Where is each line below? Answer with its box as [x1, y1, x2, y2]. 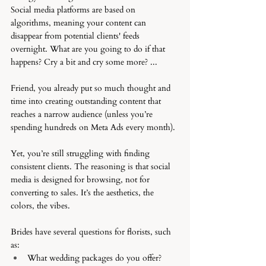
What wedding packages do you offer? [27, 252, 161, 264]
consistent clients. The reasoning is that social [11, 161, 173, 172]
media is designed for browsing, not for [11, 174, 152, 185]
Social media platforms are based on [11, 4, 138, 15]
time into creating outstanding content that [11, 96, 163, 107]
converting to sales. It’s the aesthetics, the [11, 187, 156, 198]
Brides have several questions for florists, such [11, 226, 173, 237]
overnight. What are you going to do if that [11, 43, 167, 55]
